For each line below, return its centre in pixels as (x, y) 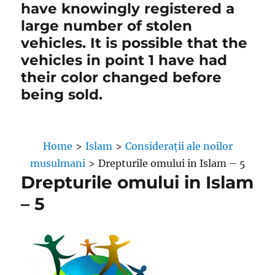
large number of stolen (107, 26)
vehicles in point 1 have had (124, 60)
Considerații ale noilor (179, 146)
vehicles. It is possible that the (134, 43)
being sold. (62, 95)
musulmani (57, 163)
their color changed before (122, 77)
